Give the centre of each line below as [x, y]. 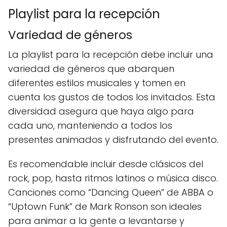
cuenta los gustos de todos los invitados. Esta [112, 97]
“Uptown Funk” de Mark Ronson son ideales [105, 206]
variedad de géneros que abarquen [91, 69]
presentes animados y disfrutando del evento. [113, 140]
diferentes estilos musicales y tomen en [97, 83]
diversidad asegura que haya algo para [101, 111]
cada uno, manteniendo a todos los [90, 125]
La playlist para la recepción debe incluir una [111, 54]
